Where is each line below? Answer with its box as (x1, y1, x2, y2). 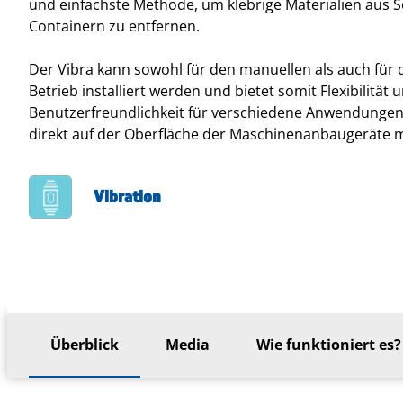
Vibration (94, 186, 161, 206)
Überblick (50, 335, 119, 354)
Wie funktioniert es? (256, 335, 401, 354)
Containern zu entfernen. (29, 16, 200, 36)
